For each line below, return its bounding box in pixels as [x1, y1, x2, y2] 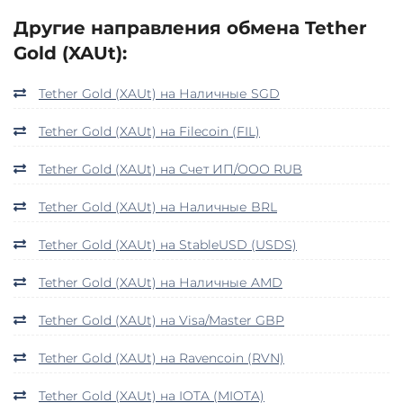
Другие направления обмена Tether [13, 16, 367, 39]
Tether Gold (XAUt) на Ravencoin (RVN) [39, 349, 284, 366]
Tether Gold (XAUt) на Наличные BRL [39, 198, 277, 215]
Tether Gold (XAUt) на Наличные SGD [39, 85, 280, 102]
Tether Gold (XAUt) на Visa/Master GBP [39, 311, 284, 328]
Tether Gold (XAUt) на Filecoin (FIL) [39, 122, 260, 139]
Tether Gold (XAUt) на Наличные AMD [39, 273, 282, 291]
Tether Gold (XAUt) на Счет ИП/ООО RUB [39, 160, 302, 177]
